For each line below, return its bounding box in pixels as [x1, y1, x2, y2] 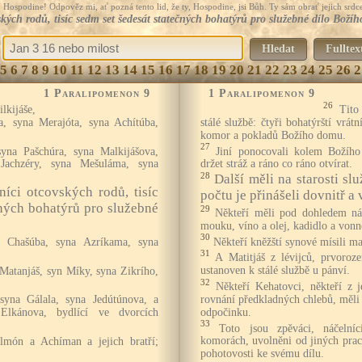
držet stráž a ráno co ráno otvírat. [200, 158, 352, 170]
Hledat [261, 43, 295, 55]
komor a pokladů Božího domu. [200, 128, 346, 141]
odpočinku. [200, 305, 251, 318]
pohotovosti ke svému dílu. [200, 347, 324, 360]
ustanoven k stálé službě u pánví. [200, 263, 350, 276]
